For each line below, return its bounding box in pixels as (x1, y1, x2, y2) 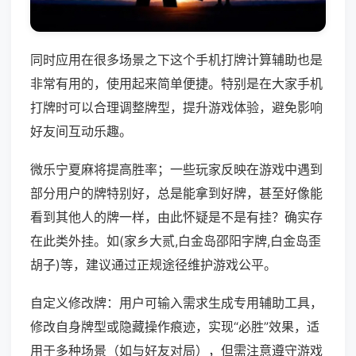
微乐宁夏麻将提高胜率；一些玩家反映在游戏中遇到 (30, 161, 323, 178)
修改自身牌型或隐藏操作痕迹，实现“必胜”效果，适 (30, 319, 319, 335)
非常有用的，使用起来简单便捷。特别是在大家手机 (30, 75, 323, 92)
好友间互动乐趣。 (30, 123, 132, 140)
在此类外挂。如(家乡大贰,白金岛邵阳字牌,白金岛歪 (30, 233, 321, 250)
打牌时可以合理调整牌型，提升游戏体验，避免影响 (30, 99, 323, 116)
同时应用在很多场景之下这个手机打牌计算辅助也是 (30, 52, 323, 68)
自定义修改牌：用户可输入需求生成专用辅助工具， (30, 295, 323, 311)
